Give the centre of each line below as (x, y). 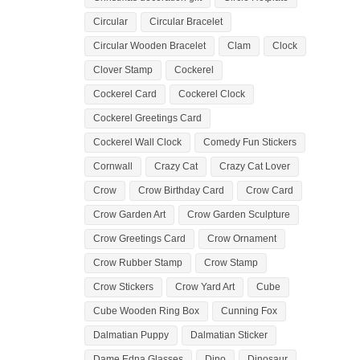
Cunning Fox (249, 311)
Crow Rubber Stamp (137, 262)
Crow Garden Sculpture (238, 214)
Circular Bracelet (186, 21)
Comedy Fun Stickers (250, 142)
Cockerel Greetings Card (147, 118)
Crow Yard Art (205, 286)
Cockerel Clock (211, 94)
